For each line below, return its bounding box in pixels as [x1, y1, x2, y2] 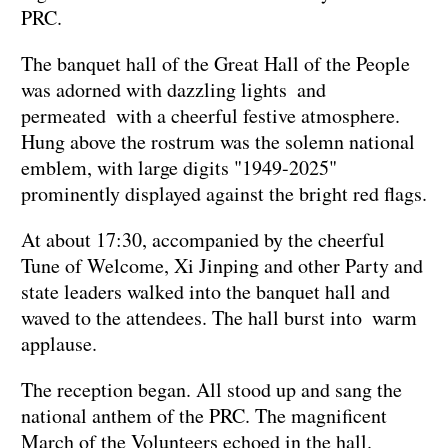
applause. [21, 330, 97, 358]
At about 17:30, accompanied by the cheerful [21, 226, 385, 254]
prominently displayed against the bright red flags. [21, 180, 427, 208]
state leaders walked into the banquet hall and [21, 278, 390, 306]
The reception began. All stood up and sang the [21, 376, 402, 404]
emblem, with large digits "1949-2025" [21, 154, 337, 182]
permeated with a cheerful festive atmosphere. [21, 102, 400, 130]
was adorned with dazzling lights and [21, 76, 336, 104]
